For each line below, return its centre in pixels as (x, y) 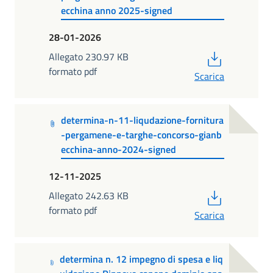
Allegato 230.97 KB (89, 56)
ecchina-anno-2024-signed (118, 150)
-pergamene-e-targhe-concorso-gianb (141, 135)
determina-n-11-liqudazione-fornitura (142, 120)
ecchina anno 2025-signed (117, 11)
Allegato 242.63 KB (89, 195)
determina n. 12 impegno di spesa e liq (141, 259)
